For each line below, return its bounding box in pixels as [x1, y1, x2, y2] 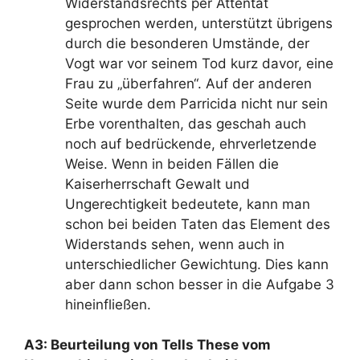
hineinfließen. [65, 296, 151, 313]
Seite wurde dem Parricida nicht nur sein [65, 95, 328, 112]
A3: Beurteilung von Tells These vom [24, 337, 271, 353]
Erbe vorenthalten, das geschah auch [65, 115, 306, 132]
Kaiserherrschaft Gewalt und [65, 175, 250, 192]
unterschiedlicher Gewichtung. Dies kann [65, 256, 329, 272]
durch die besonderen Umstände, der [65, 35, 309, 51]
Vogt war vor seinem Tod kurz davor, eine [65, 55, 333, 72]
